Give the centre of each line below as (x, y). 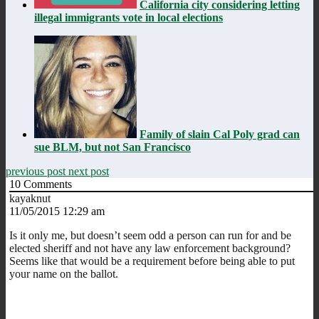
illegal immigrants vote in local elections (129, 17)
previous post (37, 171)
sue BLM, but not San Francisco (113, 147)
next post (89, 171)
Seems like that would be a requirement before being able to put (152, 261)
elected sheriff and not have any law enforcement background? (150, 248)
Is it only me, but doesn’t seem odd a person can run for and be (150, 235)
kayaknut (30, 198)
